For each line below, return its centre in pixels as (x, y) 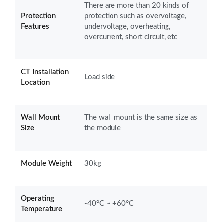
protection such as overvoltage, (135, 16)
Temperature (42, 209)
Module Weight (46, 163)
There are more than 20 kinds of (137, 5)
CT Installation (45, 72)
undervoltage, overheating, (127, 26)
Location (35, 82)
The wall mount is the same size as (141, 117)
